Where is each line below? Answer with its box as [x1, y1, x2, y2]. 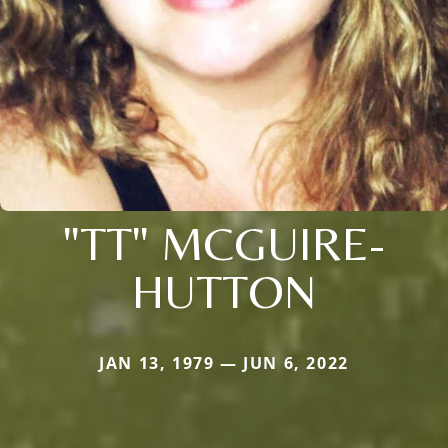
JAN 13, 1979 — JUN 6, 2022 [99, 351, 349, 374]
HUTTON [132, 262, 316, 319]
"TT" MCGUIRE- [63, 214, 385, 271]
